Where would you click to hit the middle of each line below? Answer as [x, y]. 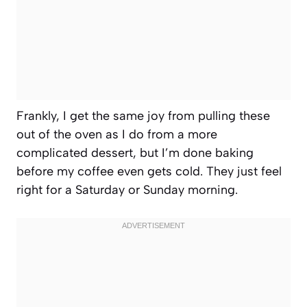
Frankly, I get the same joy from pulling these [143, 115]
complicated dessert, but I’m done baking [135, 152]
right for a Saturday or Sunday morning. [127, 189]
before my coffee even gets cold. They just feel [149, 171]
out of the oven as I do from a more [117, 134]
